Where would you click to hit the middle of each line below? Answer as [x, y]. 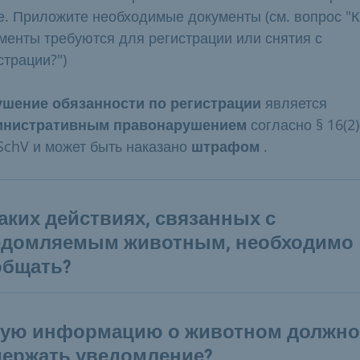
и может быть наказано [112, 146]
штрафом [227, 146]
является [294, 102]
